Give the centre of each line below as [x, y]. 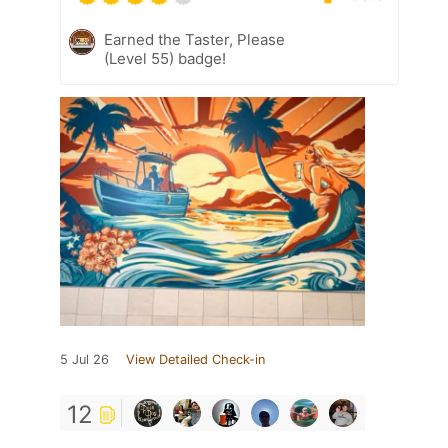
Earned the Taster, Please [194, 39]
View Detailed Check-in [195, 359]
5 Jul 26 [84, 359]
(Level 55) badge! [165, 58]
